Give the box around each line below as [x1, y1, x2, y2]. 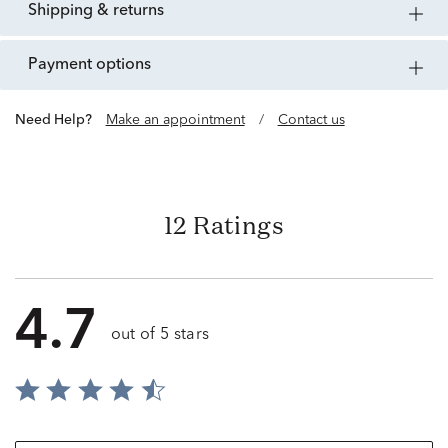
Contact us [277, 113, 345, 128]
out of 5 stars [110, 326, 210, 343]
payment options [38, 57, 151, 74]
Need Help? [25, 113, 92, 128]
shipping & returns [37, 3, 164, 20]
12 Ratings [163, 209, 285, 242]
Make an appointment [105, 113, 245, 128]
